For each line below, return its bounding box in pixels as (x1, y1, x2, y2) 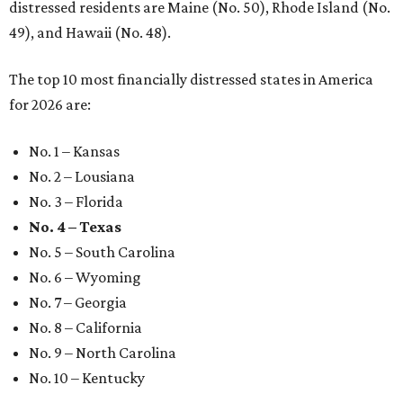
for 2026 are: (9, 95, 91, 113)
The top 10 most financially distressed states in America (9, 70, 373, 88)
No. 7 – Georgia (29, 293, 127, 311)
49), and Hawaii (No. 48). (9, 23, 171, 41)
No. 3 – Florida (29, 193, 123, 210)
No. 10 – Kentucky (29, 369, 145, 387)
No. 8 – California (29, 318, 142, 336)
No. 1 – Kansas (29, 142, 120, 160)
